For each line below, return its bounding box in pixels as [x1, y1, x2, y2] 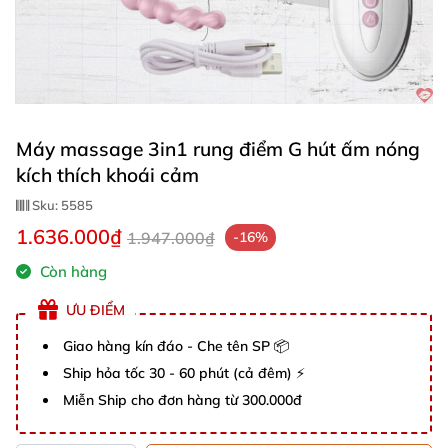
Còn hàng [36, 262, 107, 281]
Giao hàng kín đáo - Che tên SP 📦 [63, 337, 289, 355]
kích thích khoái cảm [16, 163, 199, 187]
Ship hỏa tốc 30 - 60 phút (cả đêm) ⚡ [63, 364, 305, 382]
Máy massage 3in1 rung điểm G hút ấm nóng [16, 137, 420, 161]
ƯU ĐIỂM [66, 300, 125, 319]
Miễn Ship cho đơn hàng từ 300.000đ [63, 391, 302, 409]
